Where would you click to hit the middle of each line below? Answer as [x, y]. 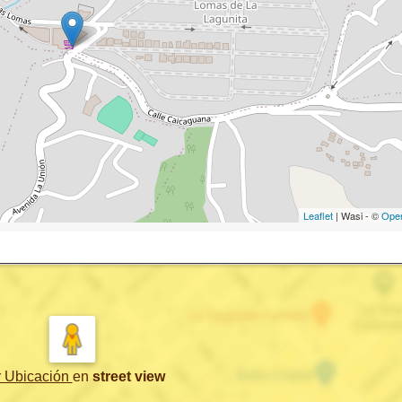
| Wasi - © [357, 216]
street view [128, 377]
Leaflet [318, 216]
